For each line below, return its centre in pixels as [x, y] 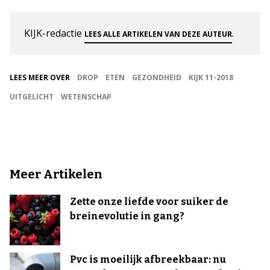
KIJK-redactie [54, 33]
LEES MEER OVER [40, 77]
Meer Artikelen [56, 174]
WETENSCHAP [86, 97]
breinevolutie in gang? [127, 216]
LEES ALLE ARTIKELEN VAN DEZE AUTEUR [158, 34]
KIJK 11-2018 [211, 77]
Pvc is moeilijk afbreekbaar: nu [148, 259]
